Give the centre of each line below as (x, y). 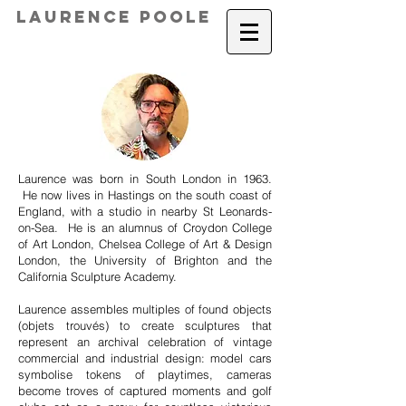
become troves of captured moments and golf (145, 391)
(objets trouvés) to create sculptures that (145, 325)
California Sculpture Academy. (99, 276)
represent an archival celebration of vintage (145, 342)
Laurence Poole (114, 17)
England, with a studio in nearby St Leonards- (145, 211)
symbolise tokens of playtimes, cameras (145, 374)
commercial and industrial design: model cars (145, 358)
